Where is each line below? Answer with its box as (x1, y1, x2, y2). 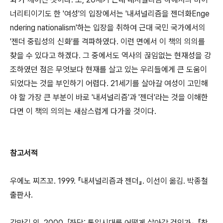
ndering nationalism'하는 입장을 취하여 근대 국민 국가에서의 (10, 23, 206, 32)
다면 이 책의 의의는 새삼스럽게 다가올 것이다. (10, 107, 156, 116)
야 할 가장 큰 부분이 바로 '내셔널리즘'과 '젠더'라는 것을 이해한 (10, 93, 208, 102)
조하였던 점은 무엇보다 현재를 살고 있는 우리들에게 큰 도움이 (10, 65, 207, 74)
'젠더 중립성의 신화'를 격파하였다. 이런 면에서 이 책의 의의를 (10, 37, 205, 46)
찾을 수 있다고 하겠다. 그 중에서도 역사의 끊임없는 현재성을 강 (10, 51, 211, 60)
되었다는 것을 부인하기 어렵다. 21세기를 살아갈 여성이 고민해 (10, 79, 208, 88)
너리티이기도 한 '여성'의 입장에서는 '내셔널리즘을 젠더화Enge (10, 9, 210, 18)
